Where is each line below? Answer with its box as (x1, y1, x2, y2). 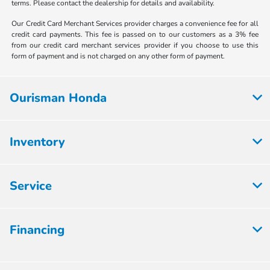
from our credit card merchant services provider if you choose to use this (11, 40, 259, 51)
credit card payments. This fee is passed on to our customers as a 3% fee (11, 30, 259, 40)
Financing (10, 222, 64, 239)
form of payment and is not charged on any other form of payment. (11, 51, 225, 61)
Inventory (10, 134, 65, 151)
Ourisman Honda (10, 90, 107, 107)
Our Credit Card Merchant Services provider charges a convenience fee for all (11, 19, 259, 29)
